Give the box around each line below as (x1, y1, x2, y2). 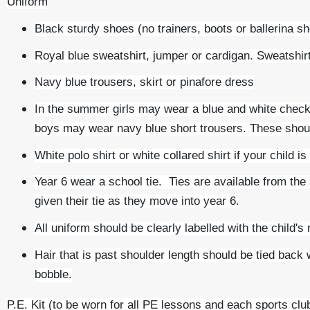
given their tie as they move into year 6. (35, 194, 239, 208)
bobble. (35, 266, 72, 281)
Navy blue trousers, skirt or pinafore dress (35, 75, 254, 89)
